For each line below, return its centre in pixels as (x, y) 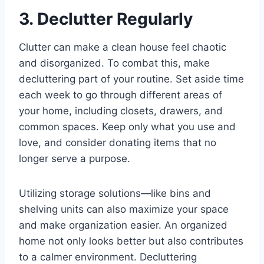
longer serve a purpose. (76, 159)
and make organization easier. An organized (123, 225)
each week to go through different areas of (121, 95)
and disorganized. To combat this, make (114, 63)
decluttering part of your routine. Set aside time (131, 79)
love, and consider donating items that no (118, 143)
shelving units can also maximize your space (124, 209)
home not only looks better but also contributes (131, 241)
